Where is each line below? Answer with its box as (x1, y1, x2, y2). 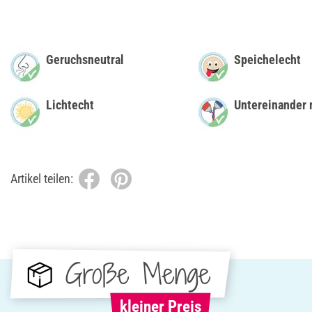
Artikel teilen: (10, 171, 73, 187)
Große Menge (65, 254, 211, 293)
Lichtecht (46, 97, 94, 112)
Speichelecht (234, 52, 301, 67)
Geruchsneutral (46, 52, 124, 67)
